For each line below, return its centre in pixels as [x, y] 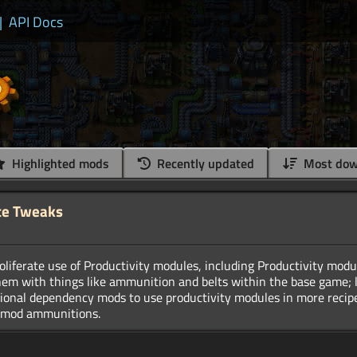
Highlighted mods [59, 164]
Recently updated [204, 164]
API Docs [36, 22]
